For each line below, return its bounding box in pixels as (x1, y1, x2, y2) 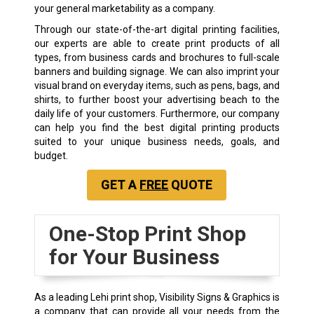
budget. (34, 149, 68, 161)
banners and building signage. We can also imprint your (34, 65, 280, 77)
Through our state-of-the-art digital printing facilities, (34, 23, 280, 35)
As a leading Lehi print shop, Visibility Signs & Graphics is (34, 291, 280, 303)
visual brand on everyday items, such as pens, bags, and (34, 79, 280, 91)
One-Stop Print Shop (48, 221, 246, 246)
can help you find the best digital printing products (34, 121, 280, 133)
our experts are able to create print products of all (34, 37, 280, 49)
